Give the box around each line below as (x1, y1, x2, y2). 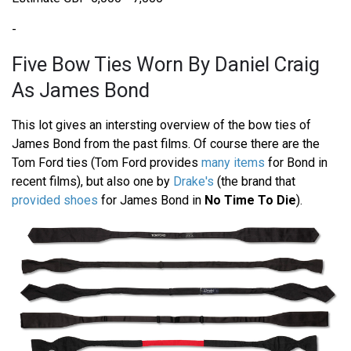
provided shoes (12, 193, 98, 208)
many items (201, 155, 265, 171)
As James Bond (12, 78, 150, 103)
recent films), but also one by (12, 174, 173, 190)
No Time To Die (204, 193, 296, 208)
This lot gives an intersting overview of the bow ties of (12, 118, 311, 133)
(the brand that (214, 174, 295, 190)
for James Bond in (98, 193, 204, 208)
